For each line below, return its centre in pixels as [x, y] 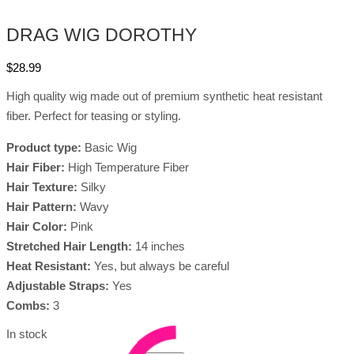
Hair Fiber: [36, 167]
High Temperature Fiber [127, 167]
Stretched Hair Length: [69, 246]
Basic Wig [109, 147]
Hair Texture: [42, 186]
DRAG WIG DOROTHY [102, 36]
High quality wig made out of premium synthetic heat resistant [164, 96]
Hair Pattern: [41, 206]
